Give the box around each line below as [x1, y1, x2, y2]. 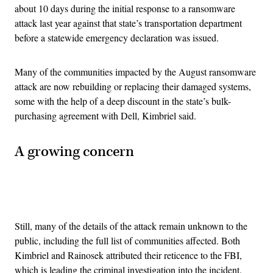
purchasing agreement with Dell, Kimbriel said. [15, 109, 196, 122]
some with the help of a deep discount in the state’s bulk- [15, 94, 231, 108]
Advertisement [135, 189, 191, 202]
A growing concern [15, 142, 134, 161]
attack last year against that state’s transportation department [15, 16, 242, 30]
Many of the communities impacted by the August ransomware [15, 65, 256, 79]
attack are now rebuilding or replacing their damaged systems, [15, 80, 251, 93]
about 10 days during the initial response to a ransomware [15, 2, 235, 15]
